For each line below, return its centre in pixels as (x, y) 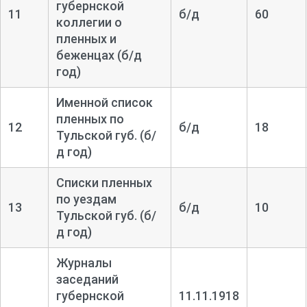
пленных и (86, 38)
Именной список (104, 102)
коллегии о (89, 22)
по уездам (86, 199)
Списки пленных (104, 182)
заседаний (87, 279)
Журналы (84, 262)
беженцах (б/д (99, 55)
